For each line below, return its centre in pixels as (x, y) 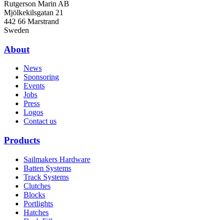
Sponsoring (41, 77)
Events (34, 86)
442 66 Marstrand (31, 21)
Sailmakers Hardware (57, 159)
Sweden (16, 30)
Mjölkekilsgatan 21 (34, 12)
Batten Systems (47, 168)
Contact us (40, 121)
